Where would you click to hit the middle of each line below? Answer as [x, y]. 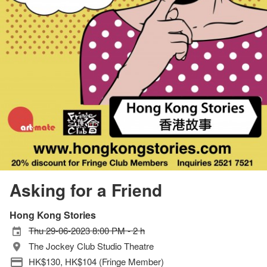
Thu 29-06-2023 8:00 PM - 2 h [87, 231]
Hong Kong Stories [53, 215]
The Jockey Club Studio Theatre [91, 246]
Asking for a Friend [86, 190]
